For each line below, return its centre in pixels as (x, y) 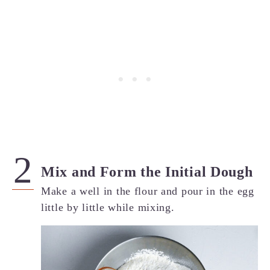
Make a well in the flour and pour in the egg (148, 191)
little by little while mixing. (108, 207)
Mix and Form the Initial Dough (147, 171)
